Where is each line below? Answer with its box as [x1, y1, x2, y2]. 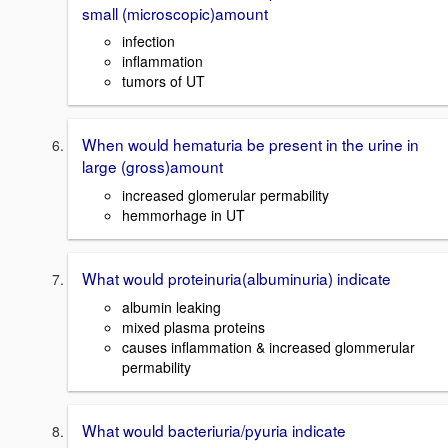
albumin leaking [122, 296, 221, 317]
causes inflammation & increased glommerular [122, 336, 415, 357]
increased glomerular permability [122, 185, 329, 206]
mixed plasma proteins [122, 316, 265, 337]
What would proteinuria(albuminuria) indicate [82, 267, 391, 290]
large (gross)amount [82, 155, 223, 178]
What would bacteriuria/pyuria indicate [82, 418, 346, 441]
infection [122, 31, 175, 52]
